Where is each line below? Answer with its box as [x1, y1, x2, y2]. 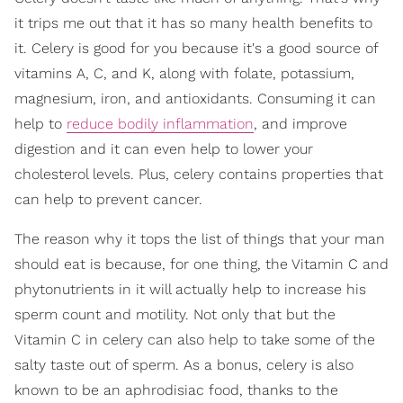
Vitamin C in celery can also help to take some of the [14, 330, 375, 348]
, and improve [254, 114, 347, 132]
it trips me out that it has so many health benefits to [14, 13, 372, 31]
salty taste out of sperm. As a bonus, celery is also [14, 355, 354, 373]
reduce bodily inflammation [67, 114, 254, 132]
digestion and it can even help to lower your [14, 139, 313, 157]
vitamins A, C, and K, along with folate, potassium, [14, 64, 354, 82]
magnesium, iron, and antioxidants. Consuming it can [14, 89, 376, 107]
